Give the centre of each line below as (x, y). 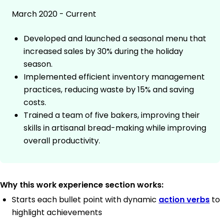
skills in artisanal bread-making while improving (115, 128)
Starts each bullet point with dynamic (85, 200)
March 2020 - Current (54, 14)
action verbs (184, 200)
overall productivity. (62, 141)
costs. (35, 103)
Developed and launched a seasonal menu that (115, 39)
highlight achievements (57, 213)
